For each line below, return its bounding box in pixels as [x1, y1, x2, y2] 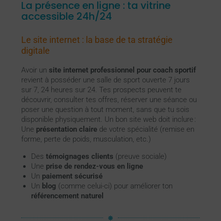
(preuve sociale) [113, 151, 167, 161]
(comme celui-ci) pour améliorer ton [56, 181, 173, 190]
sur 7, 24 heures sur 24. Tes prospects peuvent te [21, 85, 182, 94]
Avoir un [21, 65, 49, 74]
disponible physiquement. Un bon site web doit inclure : [21, 114, 196, 124]
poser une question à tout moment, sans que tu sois [21, 105, 189, 114]
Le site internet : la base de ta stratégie [21, 34, 173, 45]
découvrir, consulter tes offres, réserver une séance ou [21, 95, 197, 104]
